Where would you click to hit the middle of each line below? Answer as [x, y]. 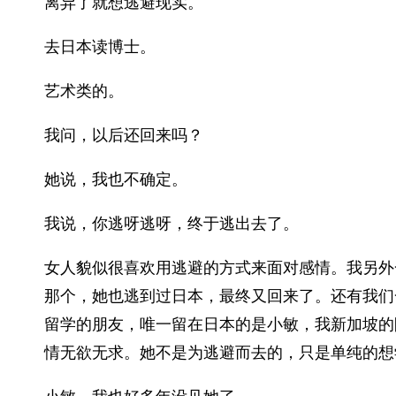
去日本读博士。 [100, 46]
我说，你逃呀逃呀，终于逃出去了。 [171, 223]
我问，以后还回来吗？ [124, 135]
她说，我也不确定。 [116, 179]
